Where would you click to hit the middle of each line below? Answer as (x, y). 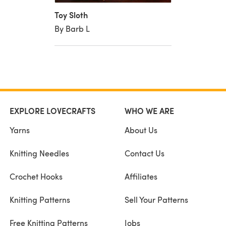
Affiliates (141, 176)
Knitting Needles (39, 153)
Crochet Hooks (36, 176)
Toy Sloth (71, 15)
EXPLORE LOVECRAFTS (52, 110)
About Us (141, 130)
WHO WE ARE (149, 110)
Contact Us (144, 153)
